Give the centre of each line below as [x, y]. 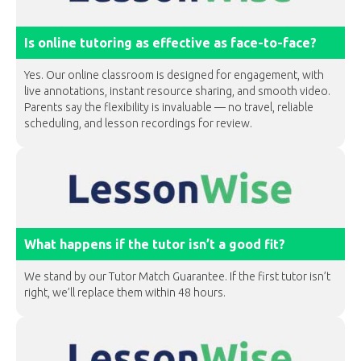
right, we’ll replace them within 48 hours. [125, 293]
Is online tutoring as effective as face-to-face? [170, 43]
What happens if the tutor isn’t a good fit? [155, 244]
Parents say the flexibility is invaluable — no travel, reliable [169, 107]
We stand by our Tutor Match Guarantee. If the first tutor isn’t [177, 276]
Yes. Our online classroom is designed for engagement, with [174, 75]
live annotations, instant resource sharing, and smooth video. [177, 91]
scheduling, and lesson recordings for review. [138, 123]
